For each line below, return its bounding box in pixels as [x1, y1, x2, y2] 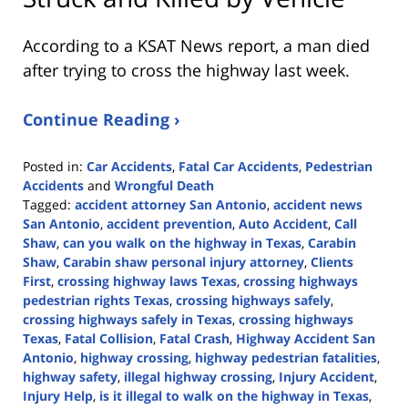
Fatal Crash [159, 329, 229, 347]
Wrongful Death [115, 176, 214, 194]
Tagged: [23, 195, 71, 213]
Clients [311, 252, 353, 270]
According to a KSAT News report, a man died [23, 34, 370, 56]
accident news [273, 195, 362, 213]
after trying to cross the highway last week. [23, 58, 350, 81]
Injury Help [23, 386, 93, 404]
